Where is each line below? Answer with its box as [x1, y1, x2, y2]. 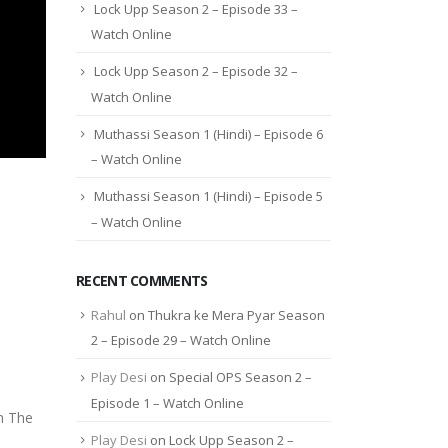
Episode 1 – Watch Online [91, 393, 244, 412]
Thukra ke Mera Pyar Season [148, 305, 325, 324]
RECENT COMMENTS [76, 270, 208, 290]
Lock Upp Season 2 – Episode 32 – [94, 62, 298, 81]
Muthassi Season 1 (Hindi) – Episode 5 [94, 187, 323, 206]
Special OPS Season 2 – [169, 368, 312, 387]
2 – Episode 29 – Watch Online [91, 331, 271, 350]
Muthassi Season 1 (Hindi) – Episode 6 [94, 124, 323, 143]
